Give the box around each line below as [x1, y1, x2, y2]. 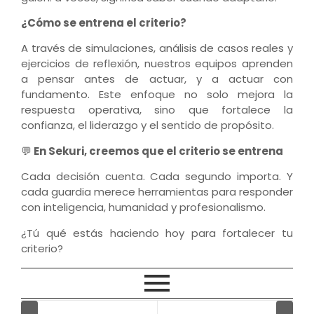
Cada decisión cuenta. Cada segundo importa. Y [21, 169, 293, 184]
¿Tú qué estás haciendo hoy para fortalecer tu [21, 225, 293, 240]
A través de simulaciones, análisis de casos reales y [21, 41, 293, 56]
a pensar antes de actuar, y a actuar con [21, 71, 293, 87]
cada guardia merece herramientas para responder [21, 184, 293, 200]
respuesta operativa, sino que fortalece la [21, 102, 293, 118]
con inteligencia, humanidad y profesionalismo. [21, 200, 266, 215]
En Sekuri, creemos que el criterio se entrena [32, 143, 283, 158]
